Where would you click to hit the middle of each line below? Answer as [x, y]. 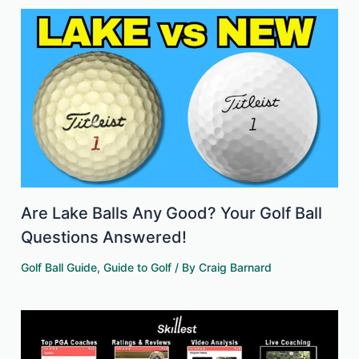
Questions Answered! [104, 237]
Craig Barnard [236, 267]
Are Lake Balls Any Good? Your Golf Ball [172, 213]
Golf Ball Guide [59, 267]
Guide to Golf [138, 267]
